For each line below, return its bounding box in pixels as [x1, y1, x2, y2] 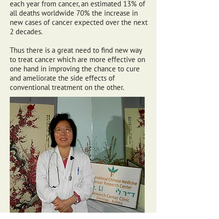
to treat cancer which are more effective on [10, 55, 145, 64]
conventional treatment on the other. [10, 83, 124, 92]
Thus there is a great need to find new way [10, 45, 142, 55]
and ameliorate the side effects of [10, 73, 115, 83]
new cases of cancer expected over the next [10, 18, 148, 27]
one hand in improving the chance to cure [10, 64, 140, 73]
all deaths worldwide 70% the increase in [10, 8, 138, 18]
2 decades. [10, 27, 43, 36]
